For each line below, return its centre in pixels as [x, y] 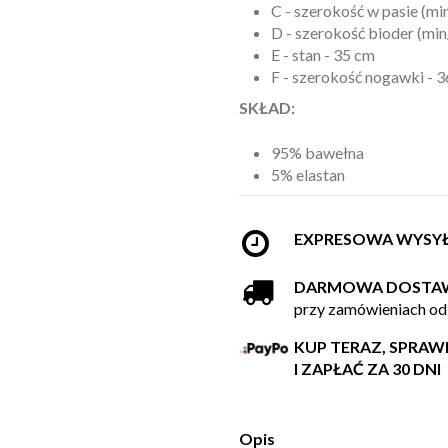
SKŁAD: [268, 108]
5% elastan [308, 174]
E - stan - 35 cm [323, 54]
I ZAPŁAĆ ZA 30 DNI [367, 369]
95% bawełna [317, 152]
